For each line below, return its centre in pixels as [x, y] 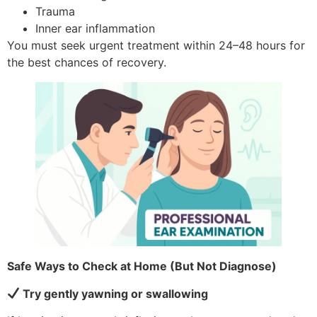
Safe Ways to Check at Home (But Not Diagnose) [142, 266]
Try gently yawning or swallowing [114, 293]
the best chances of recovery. [87, 63]
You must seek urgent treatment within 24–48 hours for [156, 46]
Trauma [55, 12]
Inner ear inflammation [95, 29]
